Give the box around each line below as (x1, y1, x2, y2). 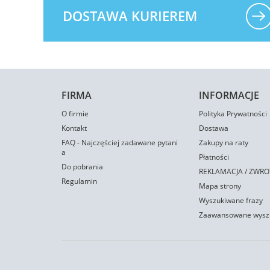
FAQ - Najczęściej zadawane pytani (61, 137, 178, 148)
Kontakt (61, 123, 87, 133)
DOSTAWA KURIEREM (63, 7, 197, 25)
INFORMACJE (199, 89, 259, 102)
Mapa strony (199, 181, 241, 191)
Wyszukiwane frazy (199, 195, 263, 206)
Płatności (199, 152, 229, 162)
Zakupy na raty (199, 137, 248, 148)
